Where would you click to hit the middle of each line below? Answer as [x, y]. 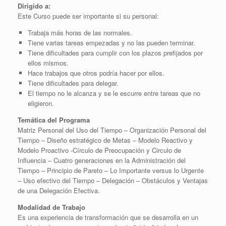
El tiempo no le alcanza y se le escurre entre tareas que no [114, 93]
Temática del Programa [54, 120]
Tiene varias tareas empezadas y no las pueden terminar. [111, 42]
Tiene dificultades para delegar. [73, 83]
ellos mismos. [48, 63]
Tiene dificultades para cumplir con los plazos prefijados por [115, 52]
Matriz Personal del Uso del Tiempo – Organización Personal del [112, 130]
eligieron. [41, 103]
